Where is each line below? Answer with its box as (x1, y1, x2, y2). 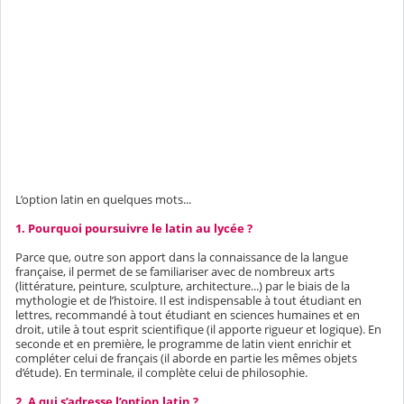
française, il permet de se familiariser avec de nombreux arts (15, 262, 335, 280)
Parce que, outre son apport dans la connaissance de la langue (15, 248, 348, 265)
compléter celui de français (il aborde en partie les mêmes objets (15, 349, 357, 366)
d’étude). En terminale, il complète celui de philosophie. (15, 363, 308, 381)
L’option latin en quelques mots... (15, 190, 191, 207)
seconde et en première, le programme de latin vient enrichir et (15, 335, 352, 352)
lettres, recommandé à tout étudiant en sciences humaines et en (15, 306, 360, 323)
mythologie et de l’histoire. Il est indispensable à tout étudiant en (15, 291, 362, 308)
